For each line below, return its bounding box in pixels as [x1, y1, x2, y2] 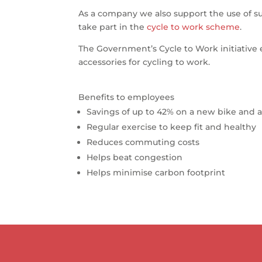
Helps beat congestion [87, 151, 183, 163]
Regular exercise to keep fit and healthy [87, 121, 257, 132]
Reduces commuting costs [87, 136, 200, 147]
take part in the [78, 21, 147, 32]
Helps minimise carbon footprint [87, 167, 226, 178]
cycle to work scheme [147, 21, 240, 32]
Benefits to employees [78, 91, 175, 102]
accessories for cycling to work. [78, 56, 211, 67]
